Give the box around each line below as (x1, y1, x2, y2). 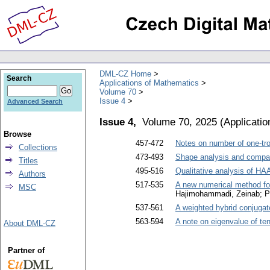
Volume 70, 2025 (142, 115, 217, 128)
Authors (19, 169, 46, 178)
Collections (19, 143, 57, 152)
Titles (19, 156, 38, 165)
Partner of (7, 246, 45, 255)
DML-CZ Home (99, 69, 151, 78)
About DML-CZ (4, 219, 55, 228)
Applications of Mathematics (99, 78, 199, 87)
